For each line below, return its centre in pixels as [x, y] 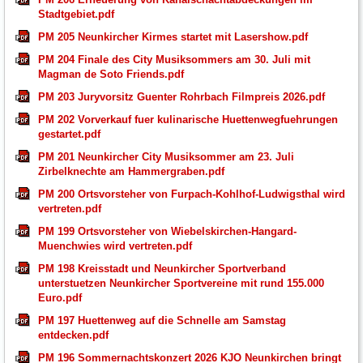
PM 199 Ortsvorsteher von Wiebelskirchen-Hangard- [167, 231]
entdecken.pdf [73, 335]
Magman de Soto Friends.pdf [111, 74]
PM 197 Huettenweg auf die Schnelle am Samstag [162, 320]
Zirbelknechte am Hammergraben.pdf [131, 171]
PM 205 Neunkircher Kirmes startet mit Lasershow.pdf [173, 36]
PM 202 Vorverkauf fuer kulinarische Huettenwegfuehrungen [188, 119]
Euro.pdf [60, 297]
